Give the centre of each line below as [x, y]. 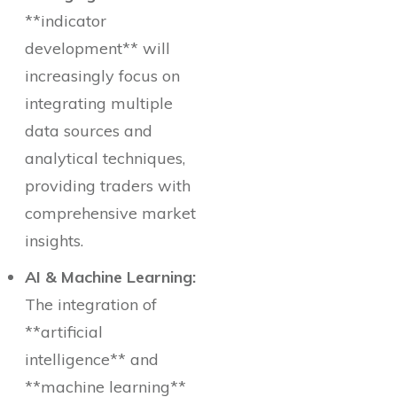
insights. [54, 241]
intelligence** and [92, 360]
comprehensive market [110, 214]
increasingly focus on [102, 76]
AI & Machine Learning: [110, 277]
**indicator [66, 21]
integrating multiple [99, 104]
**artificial [64, 332]
